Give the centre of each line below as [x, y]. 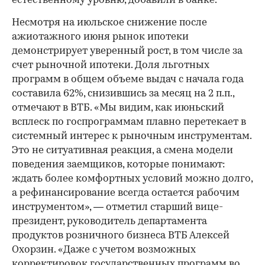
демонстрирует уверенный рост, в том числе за [127, 51]
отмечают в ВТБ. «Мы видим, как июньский [118, 108]
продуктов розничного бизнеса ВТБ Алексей [121, 236]
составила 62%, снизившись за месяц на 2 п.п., [123, 94]
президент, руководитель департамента [109, 222]
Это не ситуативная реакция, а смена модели [122, 151]
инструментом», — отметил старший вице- [117, 208]
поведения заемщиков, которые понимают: [118, 165]
